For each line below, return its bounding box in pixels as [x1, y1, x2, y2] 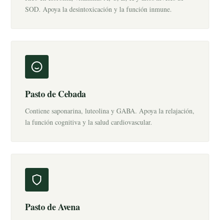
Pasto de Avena [25, 200, 80, 213]
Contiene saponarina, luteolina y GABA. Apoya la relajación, [25, 106, 195, 115]
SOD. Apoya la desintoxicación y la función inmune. [25, 4, 172, 14]
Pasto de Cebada [25, 87, 86, 100]
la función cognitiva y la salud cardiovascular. [25, 117, 153, 127]
